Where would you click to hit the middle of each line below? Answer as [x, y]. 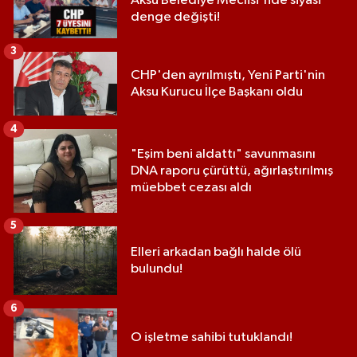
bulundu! [157, 269]
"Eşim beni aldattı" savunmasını [223, 154]
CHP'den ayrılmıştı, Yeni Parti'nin [228, 76]
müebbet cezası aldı [191, 187]
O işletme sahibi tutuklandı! [212, 338]
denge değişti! [175, 18]
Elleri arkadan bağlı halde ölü [216, 252]
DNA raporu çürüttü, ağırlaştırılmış [232, 171]
